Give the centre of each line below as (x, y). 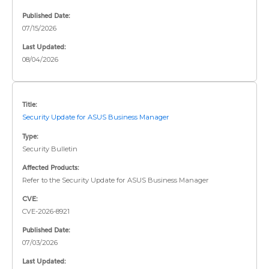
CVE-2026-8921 (46, 211)
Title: (30, 105)
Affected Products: (51, 168)
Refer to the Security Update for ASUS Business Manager (116, 180)
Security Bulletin (50, 149)
